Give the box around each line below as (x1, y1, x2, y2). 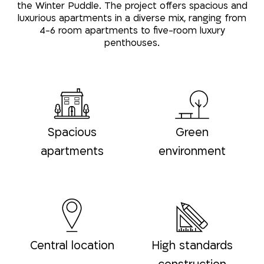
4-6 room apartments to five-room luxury (39, 24, 225, 37)
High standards (151, 237, 233, 253)
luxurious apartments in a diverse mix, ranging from (18, 11, 246, 25)
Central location (29, 237, 114, 253)
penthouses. (104, 36, 160, 49)
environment (158, 144, 226, 160)
